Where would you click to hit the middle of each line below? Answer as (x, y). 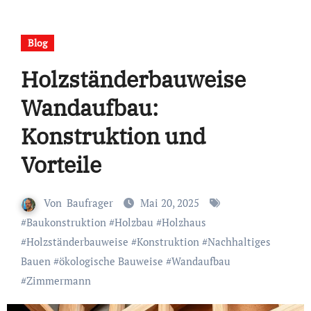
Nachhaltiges (239, 242)
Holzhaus (184, 222)
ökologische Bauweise (111, 261)
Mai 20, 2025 (171, 203)
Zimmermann (58, 281)
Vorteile (61, 165)
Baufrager (90, 203)
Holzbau (134, 222)
